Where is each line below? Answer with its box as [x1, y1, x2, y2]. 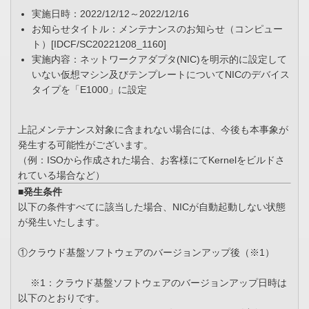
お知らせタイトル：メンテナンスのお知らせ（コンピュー [32, 23, 283, 35]
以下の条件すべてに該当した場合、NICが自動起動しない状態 [18, 201, 286, 213]
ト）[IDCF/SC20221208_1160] [32, 39, 166, 50]
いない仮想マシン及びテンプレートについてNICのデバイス [32, 69, 290, 81]
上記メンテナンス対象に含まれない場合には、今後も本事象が [18, 124, 288, 136]
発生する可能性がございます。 [18, 139, 153, 151]
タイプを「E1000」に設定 [32, 84, 147, 96]
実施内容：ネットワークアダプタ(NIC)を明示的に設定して [32, 54, 287, 66]
